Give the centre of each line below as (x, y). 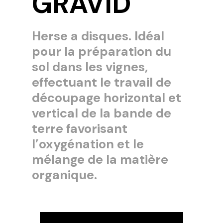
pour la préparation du (102, 51)
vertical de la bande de (102, 113)
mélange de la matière (100, 159)
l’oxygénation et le (88, 144)
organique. (64, 175)
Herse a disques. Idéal (98, 36)
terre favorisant (80, 128)
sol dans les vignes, (90, 67)
